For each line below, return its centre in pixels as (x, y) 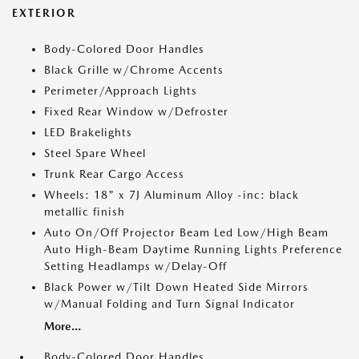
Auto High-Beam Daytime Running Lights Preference (193, 249)
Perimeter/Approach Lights (121, 91)
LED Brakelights (88, 132)
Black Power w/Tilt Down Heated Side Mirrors (176, 287)
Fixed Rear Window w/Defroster (136, 111)
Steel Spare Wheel (95, 153)
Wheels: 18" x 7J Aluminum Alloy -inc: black (171, 195)
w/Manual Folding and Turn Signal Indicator (169, 304)
